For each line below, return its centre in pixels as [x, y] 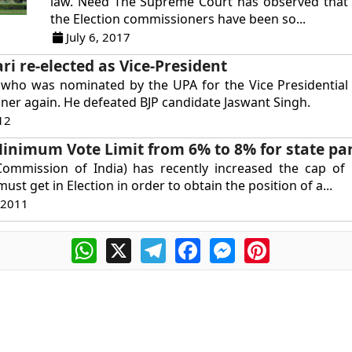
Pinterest [296, 244]
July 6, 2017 [97, 37]
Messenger [268, 244]
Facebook [229, 244]
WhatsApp [127, 244]
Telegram [193, 244]
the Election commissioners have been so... [178, 19]
